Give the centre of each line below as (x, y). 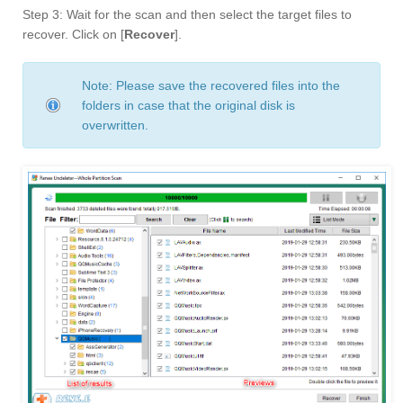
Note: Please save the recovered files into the (211, 85)
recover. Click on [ (73, 34)
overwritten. (115, 125)
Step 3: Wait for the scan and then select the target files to (187, 14)
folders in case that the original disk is (188, 105)
